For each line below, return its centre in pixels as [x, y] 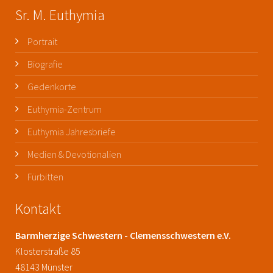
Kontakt [38, 208]
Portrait [42, 41]
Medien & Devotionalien [74, 154]
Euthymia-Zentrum [65, 109]
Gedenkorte [52, 86]
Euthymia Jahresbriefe [72, 131]
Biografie [45, 64]
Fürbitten [45, 176]
